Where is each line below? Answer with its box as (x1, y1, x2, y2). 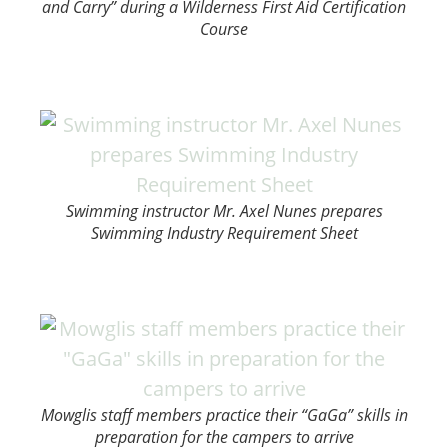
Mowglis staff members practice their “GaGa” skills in (40, 404, 408, 426)
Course (200, 18, 248, 40)
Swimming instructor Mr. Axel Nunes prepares (65, 200, 383, 222)
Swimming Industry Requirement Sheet (90, 222, 358, 244)
